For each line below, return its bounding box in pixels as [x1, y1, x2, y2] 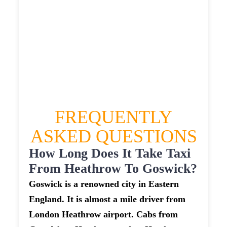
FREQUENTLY [55, 107, 172, 128]
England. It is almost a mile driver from [29, 194, 186, 205]
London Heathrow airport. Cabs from [29, 209, 178, 220]
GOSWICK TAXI [34, 5, 89, 15]
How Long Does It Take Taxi [29, 146, 191, 161]
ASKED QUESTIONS [30, 126, 197, 147]
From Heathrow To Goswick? [29, 161, 198, 176]
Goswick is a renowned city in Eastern [29, 179, 179, 190]
